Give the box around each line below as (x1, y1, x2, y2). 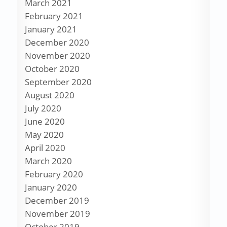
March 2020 (24, 155, 72, 167)
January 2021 (24, 23, 77, 35)
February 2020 (24, 168, 83, 180)
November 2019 (24, 208, 90, 220)
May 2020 (24, 129, 64, 141)
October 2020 (24, 63, 80, 75)
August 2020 (24, 89, 74, 101)
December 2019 (24, 195, 89, 207)
